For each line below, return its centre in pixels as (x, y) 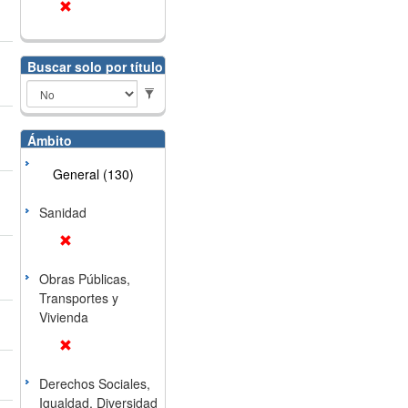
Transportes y (78, 298)
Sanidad (62, 212)
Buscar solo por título (95, 66)
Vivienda (63, 317)
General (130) (93, 174)
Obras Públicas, (84, 279)
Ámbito (49, 140)
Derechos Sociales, (94, 383)
